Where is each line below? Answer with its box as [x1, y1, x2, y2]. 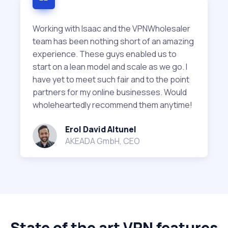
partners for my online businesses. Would [33, 87, 187, 98]
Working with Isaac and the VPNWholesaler [33, 23, 190, 35]
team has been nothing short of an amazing [33, 36, 194, 47]
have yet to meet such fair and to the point [33, 74, 189, 85]
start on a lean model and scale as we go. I [33, 61, 187, 73]
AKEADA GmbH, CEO [65, 135, 140, 147]
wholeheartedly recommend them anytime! [33, 99, 192, 111]
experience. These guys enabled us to [33, 48, 177, 60]
